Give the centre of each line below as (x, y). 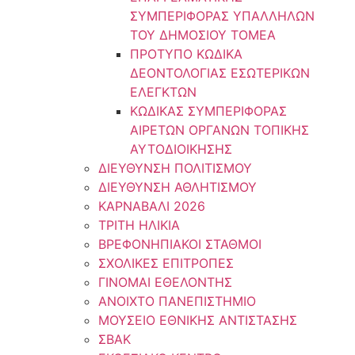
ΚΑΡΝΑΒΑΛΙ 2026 (151, 206)
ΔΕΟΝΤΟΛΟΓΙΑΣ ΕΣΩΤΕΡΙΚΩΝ (219, 73)
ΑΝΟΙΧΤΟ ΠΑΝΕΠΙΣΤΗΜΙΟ (177, 301)
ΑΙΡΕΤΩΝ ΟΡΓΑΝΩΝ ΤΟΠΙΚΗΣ (219, 130)
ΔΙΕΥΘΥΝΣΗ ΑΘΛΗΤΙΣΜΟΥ (177, 187)
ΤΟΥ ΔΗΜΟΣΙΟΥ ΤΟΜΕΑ (202, 35)
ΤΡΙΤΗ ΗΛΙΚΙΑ (139, 225)
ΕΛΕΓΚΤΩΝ (163, 92)
